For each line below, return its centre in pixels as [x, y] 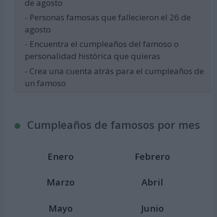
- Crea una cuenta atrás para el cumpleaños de [114, 71]
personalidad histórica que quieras [92, 56]
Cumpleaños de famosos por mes [114, 125]
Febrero [153, 156]
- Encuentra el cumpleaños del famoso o [101, 44]
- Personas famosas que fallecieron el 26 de [108, 17]
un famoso [45, 83]
